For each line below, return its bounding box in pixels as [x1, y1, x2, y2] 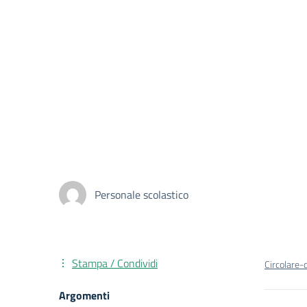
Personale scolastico [95, 186, 188, 203]
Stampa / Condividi [72, 255, 158, 271]
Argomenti [59, 287, 110, 304]
